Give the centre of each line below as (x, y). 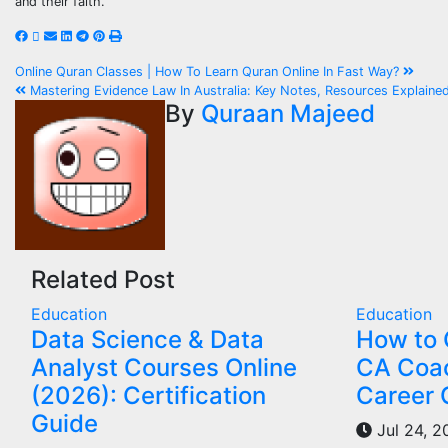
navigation (93, 117)
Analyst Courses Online (164, 367)
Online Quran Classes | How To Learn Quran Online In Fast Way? (209, 71)
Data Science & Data (147, 339)
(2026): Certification (148, 395)
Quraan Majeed (288, 113)
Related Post (103, 279)
